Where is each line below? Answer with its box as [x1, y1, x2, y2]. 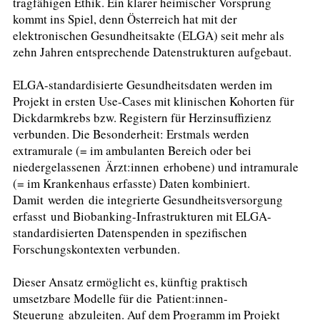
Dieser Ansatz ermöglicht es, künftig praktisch [13, 273, 248, 290]
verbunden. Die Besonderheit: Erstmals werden [13, 126, 249, 143]
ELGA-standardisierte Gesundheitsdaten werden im [13, 76, 272, 94]
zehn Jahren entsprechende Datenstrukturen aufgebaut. [13, 44, 300, 61]
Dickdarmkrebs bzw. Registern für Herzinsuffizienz [13, 109, 271, 126]
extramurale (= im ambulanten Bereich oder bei [13, 142, 251, 159]
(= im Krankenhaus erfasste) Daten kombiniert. [13, 175, 250, 192]
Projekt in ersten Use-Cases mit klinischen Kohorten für [13, 93, 294, 110]
